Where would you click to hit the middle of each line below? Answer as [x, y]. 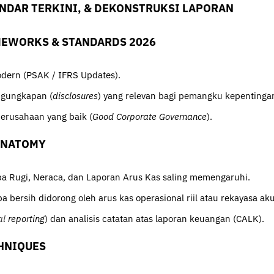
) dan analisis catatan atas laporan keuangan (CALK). [154, 218]
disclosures [75, 95]
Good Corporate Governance [150, 116]
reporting [25, 218]
